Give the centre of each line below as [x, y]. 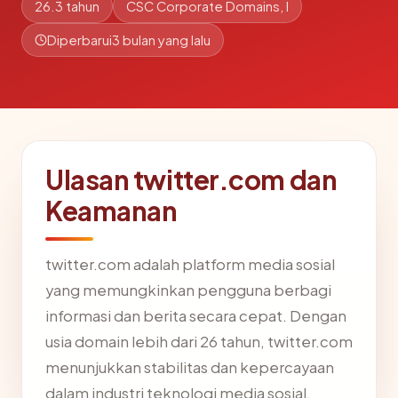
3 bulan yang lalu [161, 40]
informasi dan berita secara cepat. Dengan [196, 316]
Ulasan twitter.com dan [191, 179]
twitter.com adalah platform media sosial [190, 264]
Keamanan [111, 211]
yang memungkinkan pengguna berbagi [188, 290]
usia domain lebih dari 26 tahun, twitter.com [199, 342]
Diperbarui [80, 40]
